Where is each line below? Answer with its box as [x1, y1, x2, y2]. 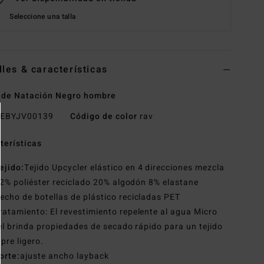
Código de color [70, 110, 137, 123]
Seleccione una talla [9, 11, 76, 22]
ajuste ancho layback [20, 250, 109, 263]
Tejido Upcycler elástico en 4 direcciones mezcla [24, 161, 225, 174]
